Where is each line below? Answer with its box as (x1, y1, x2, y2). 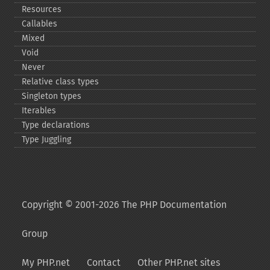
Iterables (22, 105, 56, 116)
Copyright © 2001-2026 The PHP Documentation (22, 199, 227, 210)
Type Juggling (22, 134, 71, 145)
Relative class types (22, 77, 99, 87)
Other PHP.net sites (137, 257, 220, 268)
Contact (87, 257, 121, 268)
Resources (22, 4, 61, 14)
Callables (22, 19, 57, 29)
